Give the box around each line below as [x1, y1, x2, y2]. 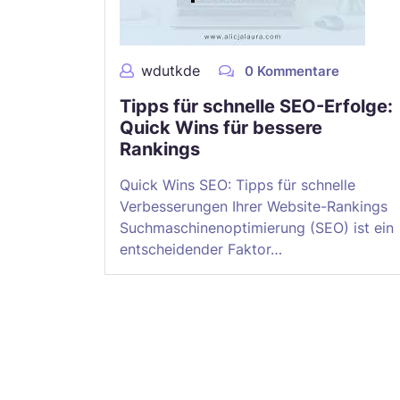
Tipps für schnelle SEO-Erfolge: [120, 96, 393, 117]
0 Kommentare [241, 62, 339, 79]
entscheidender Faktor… [120, 240, 282, 258]
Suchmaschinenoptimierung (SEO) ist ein [120, 219, 394, 237]
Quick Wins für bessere [120, 117, 322, 138]
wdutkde [141, 62, 200, 79]
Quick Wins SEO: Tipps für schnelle [120, 176, 355, 194]
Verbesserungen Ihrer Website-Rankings [120, 197, 387, 215]
